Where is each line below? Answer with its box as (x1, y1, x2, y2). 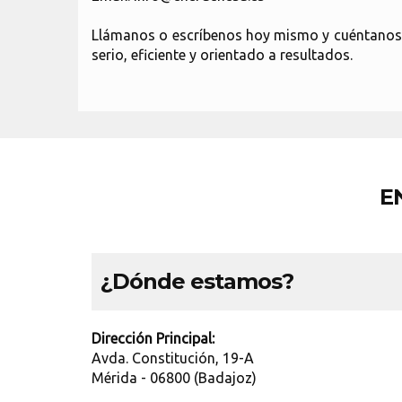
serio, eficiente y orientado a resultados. (92, 47, 353, 63)
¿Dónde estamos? (100, 268, 293, 294)
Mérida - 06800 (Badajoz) (92, 370, 257, 386)
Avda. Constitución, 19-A (92, 350, 254, 366)
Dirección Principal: (92, 330, 214, 346)
